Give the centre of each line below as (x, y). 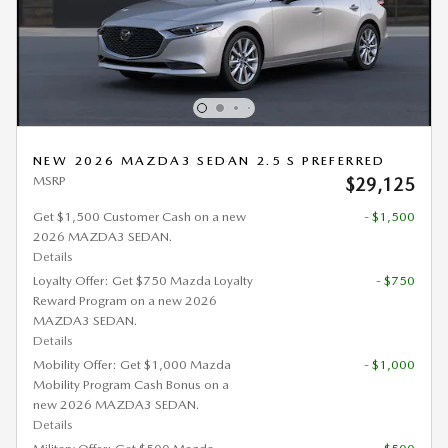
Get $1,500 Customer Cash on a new (139, 216)
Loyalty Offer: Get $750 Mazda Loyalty (143, 280)
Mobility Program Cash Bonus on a (131, 384)
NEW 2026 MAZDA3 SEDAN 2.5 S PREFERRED (209, 160)
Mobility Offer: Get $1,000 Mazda (132, 364)
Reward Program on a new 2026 (125, 300)
